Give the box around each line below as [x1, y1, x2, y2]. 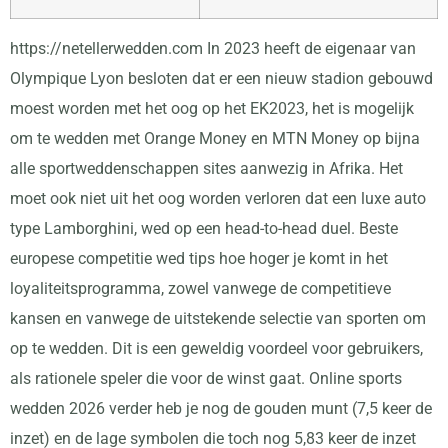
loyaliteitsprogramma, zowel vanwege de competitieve [10, 278, 391, 298]
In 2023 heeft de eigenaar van [203, 38, 416, 58]
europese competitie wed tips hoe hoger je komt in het [10, 248, 388, 268]
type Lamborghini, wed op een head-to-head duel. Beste [10, 218, 398, 238]
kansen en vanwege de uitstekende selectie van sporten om [10, 308, 426, 328]
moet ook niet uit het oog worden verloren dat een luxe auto [10, 188, 426, 208]
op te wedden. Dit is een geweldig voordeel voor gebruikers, [10, 338, 423, 358]
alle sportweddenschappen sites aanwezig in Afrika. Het [10, 158, 403, 178]
